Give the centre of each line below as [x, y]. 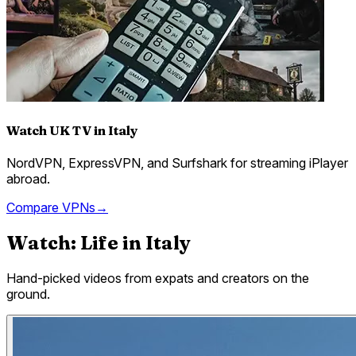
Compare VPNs [51, 207]
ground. [28, 294]
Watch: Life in [76, 242]
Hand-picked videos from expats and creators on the [158, 278]
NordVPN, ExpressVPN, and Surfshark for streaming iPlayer [177, 163]
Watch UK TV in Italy [72, 130]
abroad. [28, 178]
